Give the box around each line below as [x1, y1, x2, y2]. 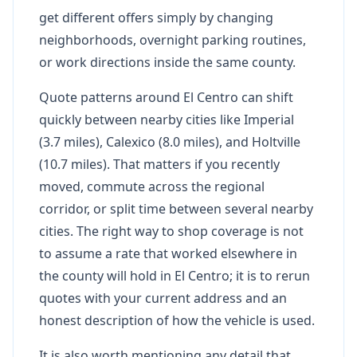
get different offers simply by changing [39, 8, 273, 26]
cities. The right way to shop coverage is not [39, 222, 304, 240]
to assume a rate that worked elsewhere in [39, 244, 297, 262]
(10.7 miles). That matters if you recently [39, 155, 280, 173]
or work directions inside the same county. [39, 53, 296, 71]
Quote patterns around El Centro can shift [39, 88, 293, 106]
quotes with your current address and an [39, 288, 287, 307]
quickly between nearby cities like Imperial [39, 110, 294, 128]
